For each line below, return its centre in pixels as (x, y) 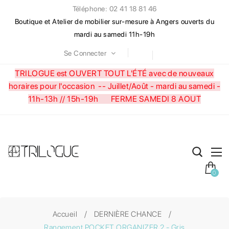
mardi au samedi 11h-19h (114, 34)
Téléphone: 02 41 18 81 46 (114, 9)
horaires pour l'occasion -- (58, 86)
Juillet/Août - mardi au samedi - (164, 86)
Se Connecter (85, 53)
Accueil (65, 214)
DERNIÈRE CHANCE (128, 214)
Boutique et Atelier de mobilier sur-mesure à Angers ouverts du (114, 21)
